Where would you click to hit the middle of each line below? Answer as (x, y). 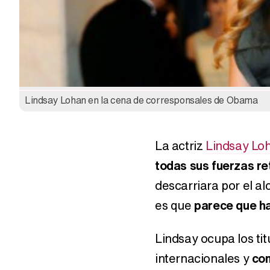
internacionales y (203, 258)
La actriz (180, 145)
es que (175, 205)
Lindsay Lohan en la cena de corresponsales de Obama (141, 100)
